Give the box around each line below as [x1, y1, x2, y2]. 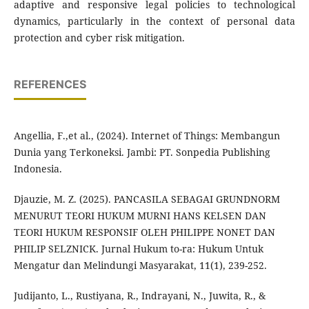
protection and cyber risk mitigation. [13, 31, 185, 45]
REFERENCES [13, 77, 86, 92]
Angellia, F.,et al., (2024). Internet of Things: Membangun [13, 129, 280, 143]
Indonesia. [13, 162, 62, 176]
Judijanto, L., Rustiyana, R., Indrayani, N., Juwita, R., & [13, 289, 266, 303]
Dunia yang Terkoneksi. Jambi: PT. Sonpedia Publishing [13, 146, 270, 159]
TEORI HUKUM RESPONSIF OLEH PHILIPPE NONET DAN [13, 226, 275, 239]
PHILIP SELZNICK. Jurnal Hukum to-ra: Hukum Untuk [13, 242, 263, 256]
